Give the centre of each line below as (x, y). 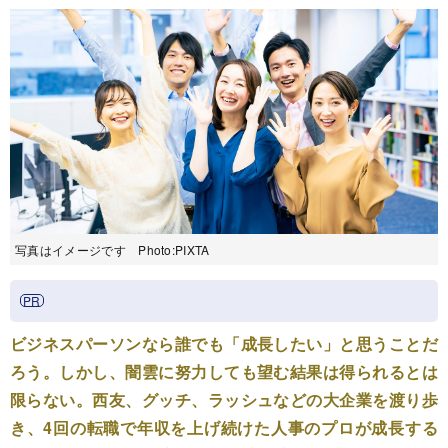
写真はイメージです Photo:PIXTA (112, 249)
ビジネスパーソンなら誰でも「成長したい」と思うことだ (224, 343)
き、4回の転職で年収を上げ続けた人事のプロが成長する (224, 427)
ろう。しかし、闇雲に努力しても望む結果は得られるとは (224, 371)
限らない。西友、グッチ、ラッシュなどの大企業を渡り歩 (224, 399)
